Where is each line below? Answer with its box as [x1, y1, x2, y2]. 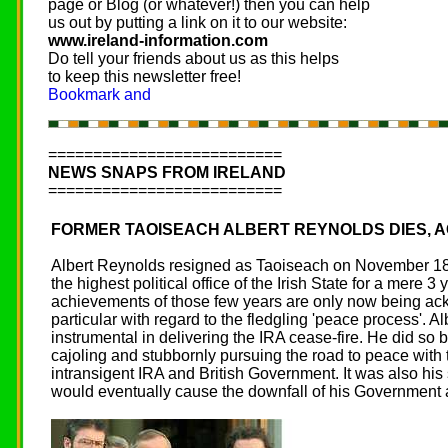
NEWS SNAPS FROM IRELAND [48, 164, 286, 181]
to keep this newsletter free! [48, 68, 241, 85]
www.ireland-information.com [48, 32, 268, 49]
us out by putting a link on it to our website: [48, 14, 347, 31]
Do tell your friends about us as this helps [48, 50, 339, 67]
